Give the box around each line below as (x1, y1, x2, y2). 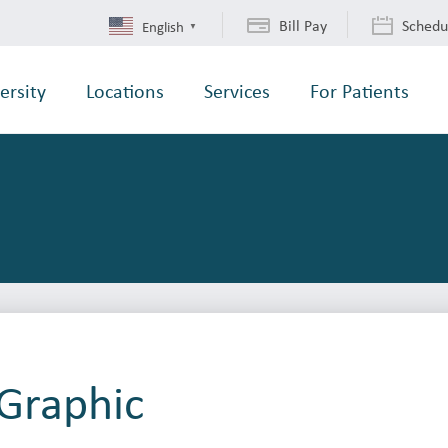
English (142, 15, 184, 36)
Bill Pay (279, 14, 327, 37)
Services (204, 77, 270, 104)
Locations (86, 77, 164, 104)
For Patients (310, 77, 409, 104)
